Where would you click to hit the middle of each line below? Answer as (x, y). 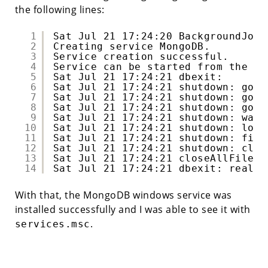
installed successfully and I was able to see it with (133, 209)
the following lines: (60, 9)
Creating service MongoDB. (132, 46)
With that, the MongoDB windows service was (123, 195)
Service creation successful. (141, 56)
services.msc (52, 224)
